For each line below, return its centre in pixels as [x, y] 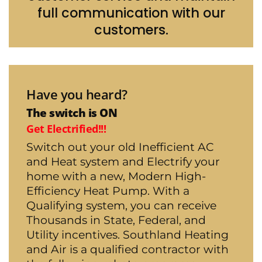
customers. [131, 30]
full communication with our [131, 13]
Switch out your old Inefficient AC [120, 147]
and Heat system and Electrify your [123, 162]
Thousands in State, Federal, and [116, 220]
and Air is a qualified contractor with [127, 249]
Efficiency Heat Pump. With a [108, 191]
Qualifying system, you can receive [121, 206]
